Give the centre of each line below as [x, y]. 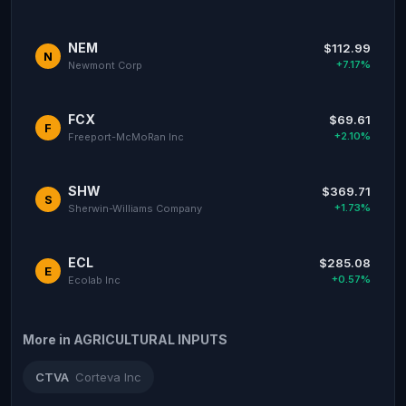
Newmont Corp [105, 65]
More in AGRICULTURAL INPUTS [125, 339]
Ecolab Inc [94, 280]
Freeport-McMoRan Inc [126, 137]
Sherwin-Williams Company [135, 208]
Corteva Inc [108, 377]
